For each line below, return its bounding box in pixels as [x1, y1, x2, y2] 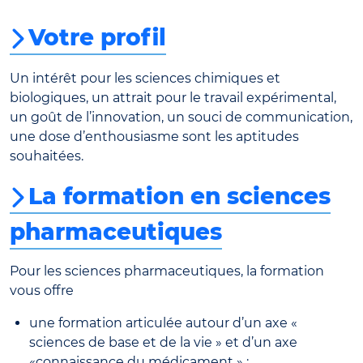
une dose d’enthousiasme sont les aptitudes [10, 129, 299, 145]
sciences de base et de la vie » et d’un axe [29, 335, 297, 351]
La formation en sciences [28, 182, 331, 211]
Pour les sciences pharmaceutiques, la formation [10, 263, 324, 280]
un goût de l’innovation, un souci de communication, [10, 109, 352, 126]
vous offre [10, 283, 74, 299]
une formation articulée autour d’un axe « [29, 315, 297, 331]
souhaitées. [10, 148, 83, 164]
